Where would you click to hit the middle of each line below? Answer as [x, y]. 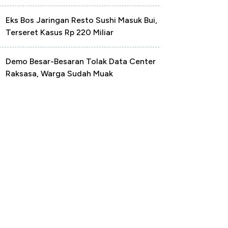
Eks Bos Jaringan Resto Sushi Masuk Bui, [81, 20]
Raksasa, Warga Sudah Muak [59, 74]
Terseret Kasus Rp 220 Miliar [60, 32]
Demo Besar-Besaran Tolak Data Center [81, 61]
